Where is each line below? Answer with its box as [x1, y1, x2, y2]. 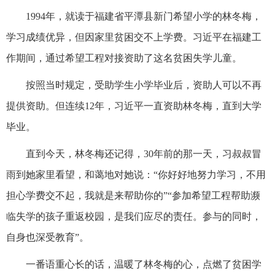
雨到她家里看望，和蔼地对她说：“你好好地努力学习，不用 [6, 169, 266, 180]
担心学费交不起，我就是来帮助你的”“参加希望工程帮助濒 [6, 190, 260, 201]
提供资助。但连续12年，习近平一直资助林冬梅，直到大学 [6, 100, 261, 111]
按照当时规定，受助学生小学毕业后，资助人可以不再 [26, 79, 261, 90]
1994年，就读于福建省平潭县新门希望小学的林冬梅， [26, 10, 261, 21]
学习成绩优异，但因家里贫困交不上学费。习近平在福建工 [6, 31, 261, 42]
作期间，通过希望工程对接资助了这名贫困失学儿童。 [6, 52, 242, 63]
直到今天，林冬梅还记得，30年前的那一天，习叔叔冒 [26, 148, 261, 159]
